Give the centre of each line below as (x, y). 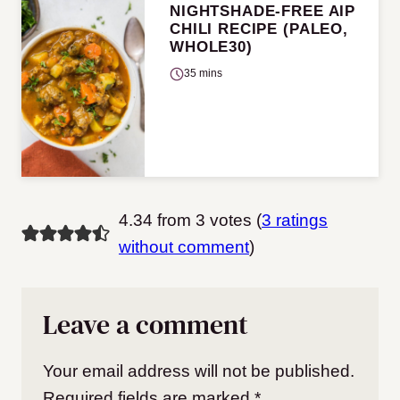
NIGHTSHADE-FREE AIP (263, 12)
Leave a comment (146, 325)
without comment (183, 247)
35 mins (203, 74)
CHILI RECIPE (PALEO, (259, 29)
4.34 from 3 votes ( (190, 221)
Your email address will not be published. (199, 371)
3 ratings (294, 221)
